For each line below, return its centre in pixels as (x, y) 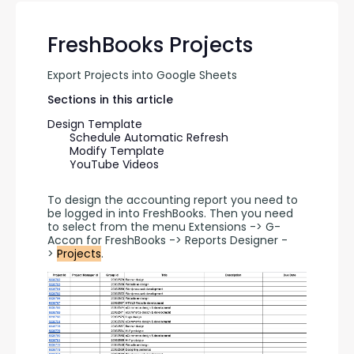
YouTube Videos (114, 164)
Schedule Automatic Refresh (149, 137)
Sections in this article (110, 100)
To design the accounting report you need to (173, 200)
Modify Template (117, 151)
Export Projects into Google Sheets (142, 75)
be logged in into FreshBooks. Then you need (170, 213)
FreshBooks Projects (150, 45)
